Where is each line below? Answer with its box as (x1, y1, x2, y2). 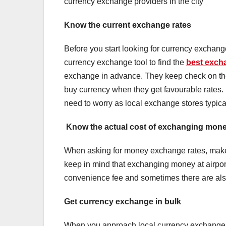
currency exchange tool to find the (64, 58, 186, 67)
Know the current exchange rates (64, 21, 191, 30)
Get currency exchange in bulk (64, 197, 181, 206)
